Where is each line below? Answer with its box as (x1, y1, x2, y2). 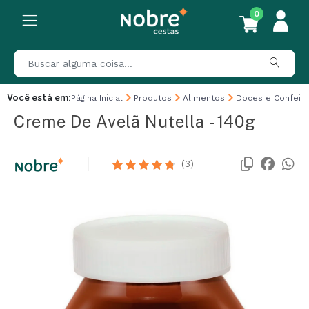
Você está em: (7, 93, 71, 103)
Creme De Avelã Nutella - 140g (14, 112, 256, 131)
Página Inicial (71, 93, 123, 103)
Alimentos (183, 93, 225, 103)
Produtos (134, 93, 172, 103)
